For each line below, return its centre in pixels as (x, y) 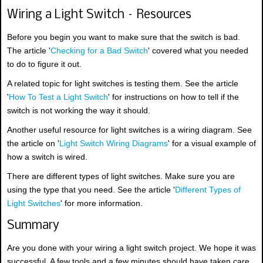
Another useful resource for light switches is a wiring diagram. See (129, 130)
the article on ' (33, 144)
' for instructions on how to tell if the (173, 97)
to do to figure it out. (44, 64)
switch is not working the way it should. (79, 111)
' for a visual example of (212, 144)
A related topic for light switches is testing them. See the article (123, 84)
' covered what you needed (198, 51)
